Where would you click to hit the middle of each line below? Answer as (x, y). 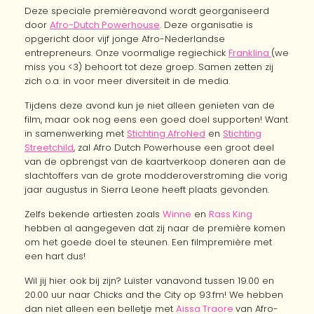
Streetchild (49, 148)
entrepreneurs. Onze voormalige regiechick (127, 53)
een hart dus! (55, 256)
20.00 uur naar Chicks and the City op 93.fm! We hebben (154, 295)
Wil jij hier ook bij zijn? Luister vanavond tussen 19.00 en (149, 281)
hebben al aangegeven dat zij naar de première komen (155, 228)
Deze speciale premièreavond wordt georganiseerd (147, 11)
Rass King (231, 214)
